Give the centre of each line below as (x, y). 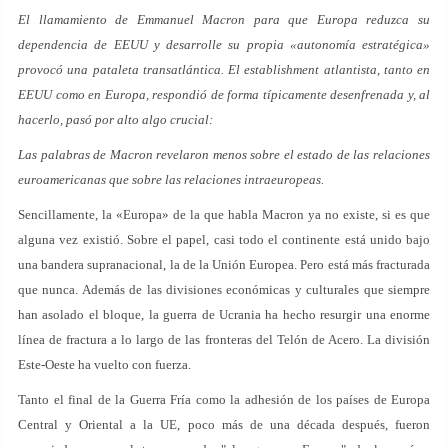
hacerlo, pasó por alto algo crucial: (115, 119)
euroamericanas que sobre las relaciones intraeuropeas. (171, 179)
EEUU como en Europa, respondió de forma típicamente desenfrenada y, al (224, 94)
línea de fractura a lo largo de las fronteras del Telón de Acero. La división (224, 339)
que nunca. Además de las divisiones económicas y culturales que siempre (224, 289)
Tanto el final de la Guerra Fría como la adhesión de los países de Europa (224, 399)
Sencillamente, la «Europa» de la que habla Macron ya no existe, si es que (224, 214)
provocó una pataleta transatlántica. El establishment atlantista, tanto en (224, 69)
